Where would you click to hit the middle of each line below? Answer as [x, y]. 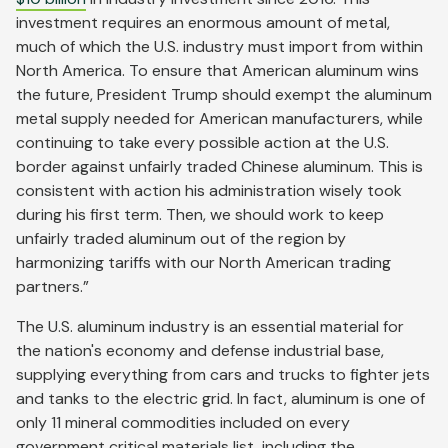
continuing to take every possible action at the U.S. [202, 143]
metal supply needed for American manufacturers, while [219, 119]
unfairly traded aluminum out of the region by [181, 239]
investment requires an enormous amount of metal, [203, 23]
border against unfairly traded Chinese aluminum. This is [219, 167]
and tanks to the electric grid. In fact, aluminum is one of [220, 399]
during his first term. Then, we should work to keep [200, 215]
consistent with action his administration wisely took [209, 191]
